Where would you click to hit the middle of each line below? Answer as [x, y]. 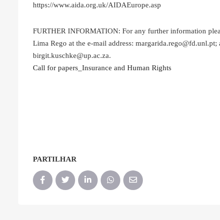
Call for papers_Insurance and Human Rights [102, 68]
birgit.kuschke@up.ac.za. [72, 55]
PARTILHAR [55, 159]
